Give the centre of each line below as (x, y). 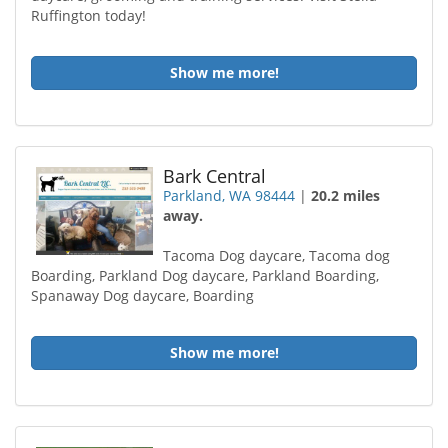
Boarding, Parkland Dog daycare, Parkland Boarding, (205, 275)
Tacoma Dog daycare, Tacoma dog (277, 255)
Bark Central (215, 176)
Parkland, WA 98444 (229, 195)
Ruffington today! (88, 15)
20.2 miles (346, 195)
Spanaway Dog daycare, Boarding (142, 295)
